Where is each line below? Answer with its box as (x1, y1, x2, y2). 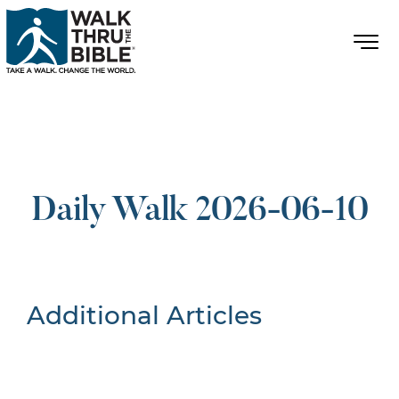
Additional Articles (27, 300, 262, 330)
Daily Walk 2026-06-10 (31, 194, 368, 229)
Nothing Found (13, 327, 305, 374)
